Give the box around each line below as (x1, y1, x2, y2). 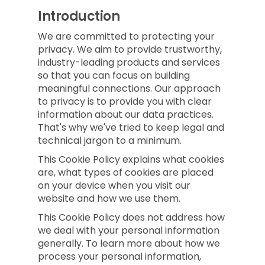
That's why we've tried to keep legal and (38, 121, 224, 134)
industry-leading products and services (38, 56, 220, 69)
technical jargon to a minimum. (38, 134, 182, 147)
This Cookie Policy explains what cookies (38, 153, 224, 166)
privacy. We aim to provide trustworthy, (38, 43, 222, 56)
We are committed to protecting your (38, 30, 215, 43)
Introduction (38, 7, 119, 25)
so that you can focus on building (38, 69, 190, 82)
